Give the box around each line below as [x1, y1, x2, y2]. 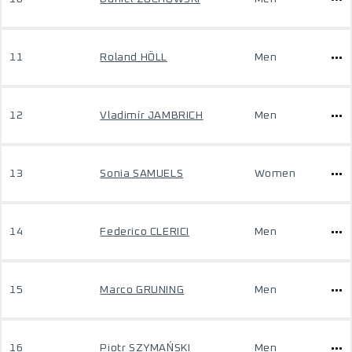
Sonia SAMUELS [100, 168, 184, 179]
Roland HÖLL [100, 52, 167, 63]
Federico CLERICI [100, 226, 189, 237]
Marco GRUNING [100, 284, 185, 295]
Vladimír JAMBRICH [100, 110, 203, 121]
